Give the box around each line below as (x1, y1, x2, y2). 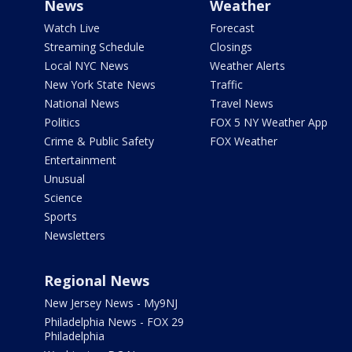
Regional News (44, 271, 149, 290)
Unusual (44, 171, 85, 186)
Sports (44, 209, 77, 224)
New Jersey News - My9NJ (44, 295, 178, 310)
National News (44, 96, 119, 111)
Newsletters (44, 228, 105, 243)
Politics (44, 115, 80, 130)
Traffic (209, 77, 243, 92)
